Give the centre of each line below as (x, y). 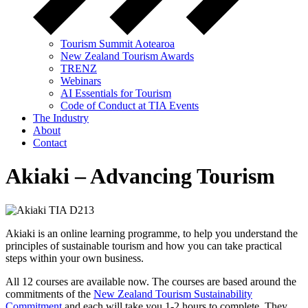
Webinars (81, 81)
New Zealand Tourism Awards (127, 56)
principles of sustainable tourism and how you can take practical (144, 245)
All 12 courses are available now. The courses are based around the (151, 281)
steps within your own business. (76, 258)
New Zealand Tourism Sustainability (173, 294)
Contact (50, 143)
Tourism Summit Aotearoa (118, 44)
